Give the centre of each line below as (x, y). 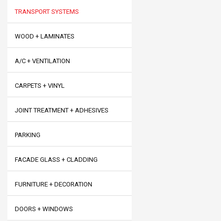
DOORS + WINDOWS (44, 209)
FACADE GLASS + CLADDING (56, 160)
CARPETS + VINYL (40, 86)
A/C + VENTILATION (42, 61)
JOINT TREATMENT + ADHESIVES (62, 110)
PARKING (28, 135)
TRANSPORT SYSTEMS (47, 12)
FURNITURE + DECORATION (54, 184)
